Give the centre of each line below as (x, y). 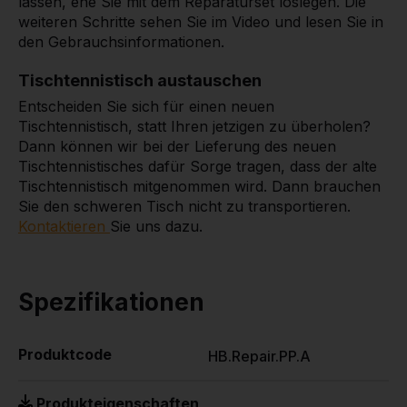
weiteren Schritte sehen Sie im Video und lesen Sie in (201, 22)
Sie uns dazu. (156, 227)
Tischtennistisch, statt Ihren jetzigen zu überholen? (194, 127)
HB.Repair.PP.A (259, 357)
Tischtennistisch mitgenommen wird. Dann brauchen (199, 187)
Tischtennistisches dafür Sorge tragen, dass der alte (198, 167)
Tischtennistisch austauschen (140, 81)
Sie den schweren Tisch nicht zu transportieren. (184, 207)
